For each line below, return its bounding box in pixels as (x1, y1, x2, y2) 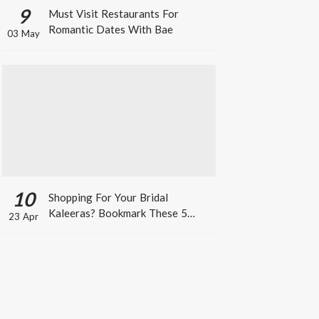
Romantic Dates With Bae (48, 23, 173, 36)
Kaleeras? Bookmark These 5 (48, 206, 187, 219)
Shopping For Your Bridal (48, 190, 168, 204)
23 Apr (8, 211, 38, 222)
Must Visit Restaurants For (48, 7, 179, 20)
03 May (6, 27, 40, 39)
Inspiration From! (48, 237, 132, 251)
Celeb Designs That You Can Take (48, 221, 210, 235)
